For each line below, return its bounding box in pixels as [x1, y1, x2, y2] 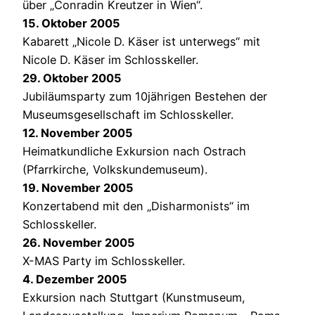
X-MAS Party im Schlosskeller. [22, 253, 185, 268]
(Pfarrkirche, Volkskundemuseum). [22, 162, 207, 176]
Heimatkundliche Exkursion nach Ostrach [22, 143, 246, 158]
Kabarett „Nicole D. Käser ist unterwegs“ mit [22, 34, 260, 49]
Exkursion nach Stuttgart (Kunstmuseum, [22, 290, 245, 304]
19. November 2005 [22, 180, 134, 195]
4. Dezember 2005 [22, 271, 127, 286]
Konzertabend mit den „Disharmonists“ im [22, 198, 250, 213]
